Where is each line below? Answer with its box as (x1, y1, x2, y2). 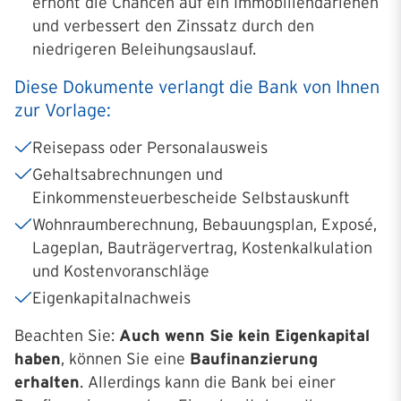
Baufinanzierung (190, 349, 318, 368)
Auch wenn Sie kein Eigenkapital (119, 326, 370, 345)
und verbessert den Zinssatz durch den (32, 16, 314, 35)
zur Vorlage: (14, 99, 111, 120)
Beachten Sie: (14, 326, 119, 345)
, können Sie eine (61, 349, 190, 368)
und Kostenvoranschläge (32, 261, 209, 280)
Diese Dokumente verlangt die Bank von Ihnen (14, 76, 380, 97)
